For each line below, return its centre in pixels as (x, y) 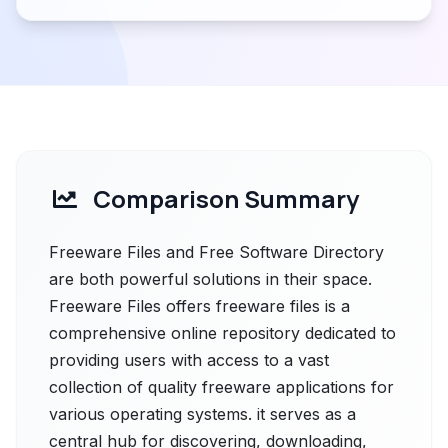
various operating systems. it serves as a (202, 414)
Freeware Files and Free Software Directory (216, 252)
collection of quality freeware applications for (221, 387)
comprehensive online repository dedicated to (222, 333)
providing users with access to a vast (189, 360)
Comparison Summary (226, 198)
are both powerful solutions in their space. (210, 279)
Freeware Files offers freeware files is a (199, 306)
